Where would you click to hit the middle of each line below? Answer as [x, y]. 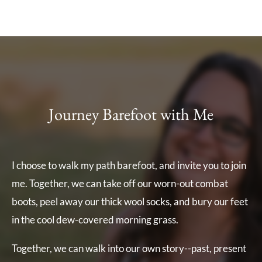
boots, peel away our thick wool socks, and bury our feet [130, 202]
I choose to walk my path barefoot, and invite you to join [129, 166]
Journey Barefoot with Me [131, 114]
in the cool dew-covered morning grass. [95, 220]
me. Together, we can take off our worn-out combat [120, 184]
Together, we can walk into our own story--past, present [129, 248]
